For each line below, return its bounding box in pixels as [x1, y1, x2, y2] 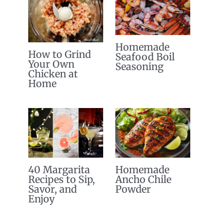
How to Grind [28, 48, 91, 60]
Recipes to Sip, [28, 173, 95, 186]
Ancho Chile [115, 173, 171, 186]
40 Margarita [28, 163, 90, 176]
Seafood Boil [115, 51, 175, 63]
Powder [115, 183, 151, 196]
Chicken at [28, 67, 78, 80]
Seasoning [115, 60, 163, 73]
